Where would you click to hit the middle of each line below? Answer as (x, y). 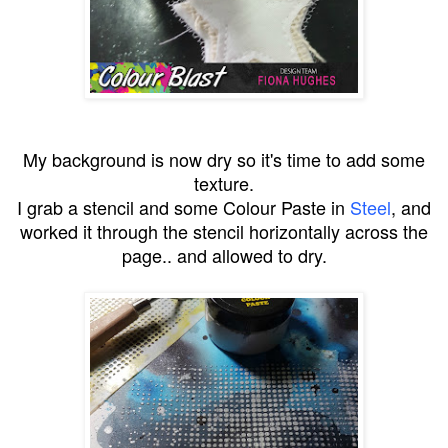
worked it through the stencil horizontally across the (224, 230)
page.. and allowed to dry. (224, 254)
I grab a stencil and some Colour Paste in (183, 206)
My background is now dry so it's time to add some (224, 158)
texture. (224, 182)
